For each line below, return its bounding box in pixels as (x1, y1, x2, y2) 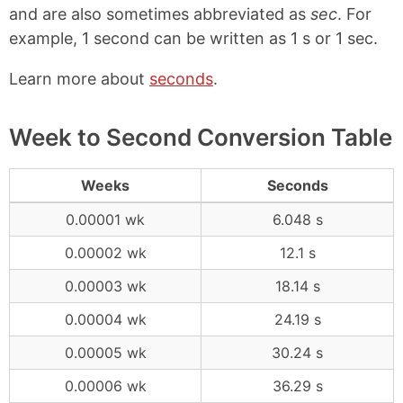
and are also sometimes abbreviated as (9, 4, 310, 23)
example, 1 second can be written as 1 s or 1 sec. (9, 29, 378, 48)
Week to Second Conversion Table (9, 123, 392, 151)
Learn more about (9, 69, 149, 88)
